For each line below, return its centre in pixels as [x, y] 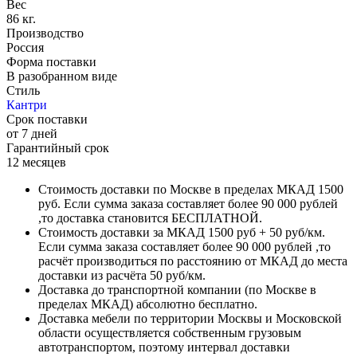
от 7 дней [32, 134]
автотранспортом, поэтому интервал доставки [164, 347]
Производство [45, 33]
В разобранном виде [62, 76]
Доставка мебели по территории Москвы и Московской [190, 319]
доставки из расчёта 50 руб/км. [122, 276]
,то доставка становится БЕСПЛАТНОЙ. [150, 218]
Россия [25, 48]
